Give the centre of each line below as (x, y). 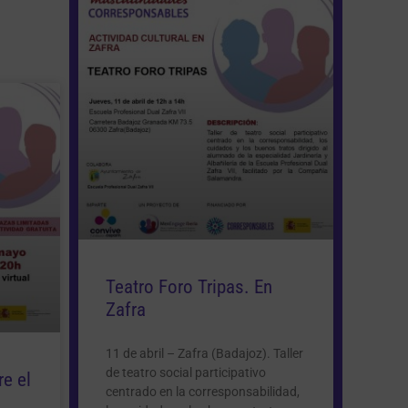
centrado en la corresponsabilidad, (203, 391)
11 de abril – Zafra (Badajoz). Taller (204, 353)
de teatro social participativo (186, 372)
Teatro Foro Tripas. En (189, 286)
